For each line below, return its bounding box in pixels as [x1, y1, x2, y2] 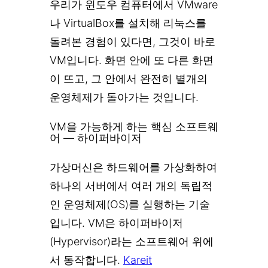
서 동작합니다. [50, 253, 123, 266]
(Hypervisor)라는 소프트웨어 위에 [50, 234, 214, 248]
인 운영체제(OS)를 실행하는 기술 [50, 197, 210, 211]
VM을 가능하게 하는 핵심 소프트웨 [50, 120, 218, 133]
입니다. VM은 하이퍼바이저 [50, 216, 183, 229]
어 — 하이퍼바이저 [50, 131, 142, 144]
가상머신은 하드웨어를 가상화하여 [50, 160, 217, 173]
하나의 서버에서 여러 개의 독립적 [50, 179, 212, 192]
